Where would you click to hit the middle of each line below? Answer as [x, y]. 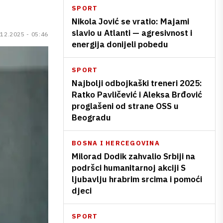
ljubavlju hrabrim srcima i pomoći [137, 179]
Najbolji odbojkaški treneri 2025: [137, 83]
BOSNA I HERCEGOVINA [116, 143]
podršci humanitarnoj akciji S [129, 168]
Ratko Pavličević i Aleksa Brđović [137, 95]
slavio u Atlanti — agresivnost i [132, 33]
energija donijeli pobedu [120, 44]
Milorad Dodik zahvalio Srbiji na [133, 156]
